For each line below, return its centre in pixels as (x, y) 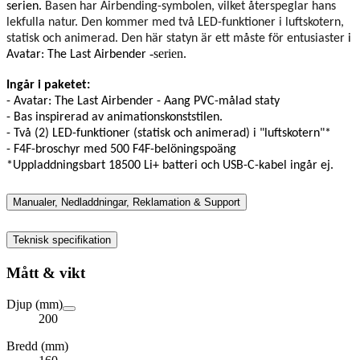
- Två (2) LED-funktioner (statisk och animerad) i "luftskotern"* (169, 133)
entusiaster (316, 38)
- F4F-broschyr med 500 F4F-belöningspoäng (121, 149)
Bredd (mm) (37, 346)
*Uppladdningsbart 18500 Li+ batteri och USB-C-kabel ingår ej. (170, 165)
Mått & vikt (46, 273)
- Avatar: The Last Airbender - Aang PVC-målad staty (143, 101)
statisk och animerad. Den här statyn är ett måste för (145, 38)
